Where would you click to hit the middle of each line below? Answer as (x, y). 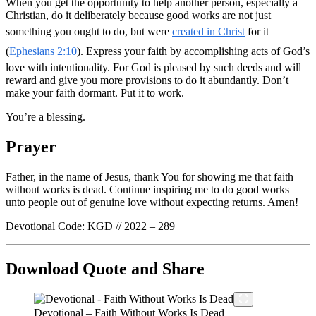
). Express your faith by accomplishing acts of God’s (193, 51)
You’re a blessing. (45, 116)
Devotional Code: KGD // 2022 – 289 (90, 226)
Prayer (31, 146)
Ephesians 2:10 (43, 51)
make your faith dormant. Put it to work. (95, 92)
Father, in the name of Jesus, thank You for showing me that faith (150, 176)
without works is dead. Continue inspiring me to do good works (147, 189)
